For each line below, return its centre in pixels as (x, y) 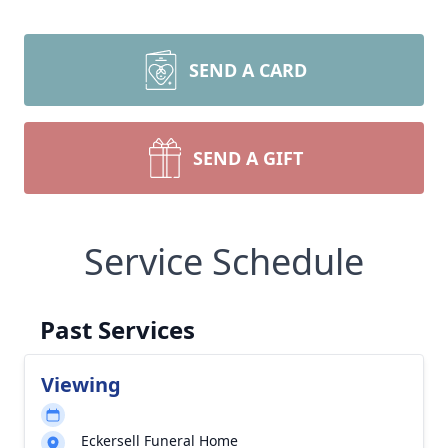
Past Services (117, 329)
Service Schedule (224, 261)
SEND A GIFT (248, 158)
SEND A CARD (248, 70)
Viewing (81, 384)
